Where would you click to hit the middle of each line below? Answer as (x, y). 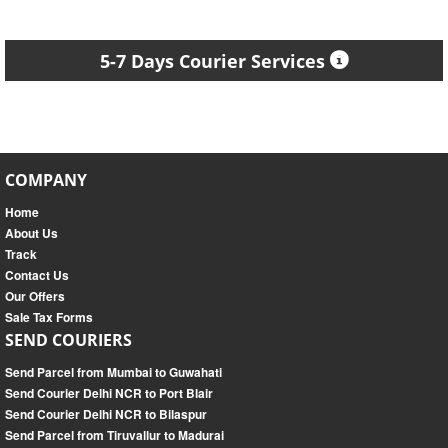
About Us (31, 233)
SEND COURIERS (68, 340)
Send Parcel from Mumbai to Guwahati (113, 372)
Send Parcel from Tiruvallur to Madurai (114, 435)
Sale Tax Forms (49, 317)
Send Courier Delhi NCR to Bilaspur (106, 414)
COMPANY (46, 180)
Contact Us (37, 275)
